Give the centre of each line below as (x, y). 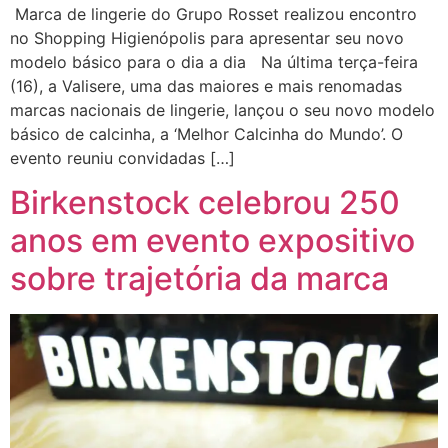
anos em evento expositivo (212, 241)
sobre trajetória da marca (199, 279)
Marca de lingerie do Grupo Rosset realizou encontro (213, 13)
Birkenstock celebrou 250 (205, 203)
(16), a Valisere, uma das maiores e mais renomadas (206, 85)
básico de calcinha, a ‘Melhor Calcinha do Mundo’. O (206, 133)
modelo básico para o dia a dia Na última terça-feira (214, 61)
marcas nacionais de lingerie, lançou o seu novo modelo (222, 109)
